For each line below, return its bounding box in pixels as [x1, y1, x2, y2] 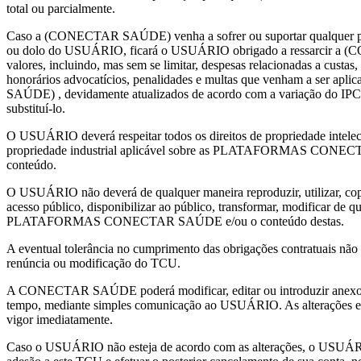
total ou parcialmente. [6, 2, 115, 15]
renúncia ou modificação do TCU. [6, 256, 180, 270]
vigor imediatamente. [6, 313, 113, 326]
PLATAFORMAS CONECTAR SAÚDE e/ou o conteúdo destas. [6, 214, 344, 228]
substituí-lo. [6, 102, 65, 115]
